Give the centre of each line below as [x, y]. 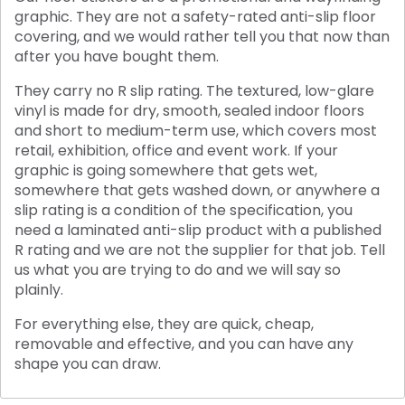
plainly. [39, 289]
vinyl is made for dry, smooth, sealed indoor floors [189, 110]
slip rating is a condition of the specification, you [184, 210]
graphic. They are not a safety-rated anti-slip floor [195, 16]
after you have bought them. [117, 56]
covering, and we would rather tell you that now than [202, 36]
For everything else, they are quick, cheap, [164, 324]
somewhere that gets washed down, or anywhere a [197, 190]
